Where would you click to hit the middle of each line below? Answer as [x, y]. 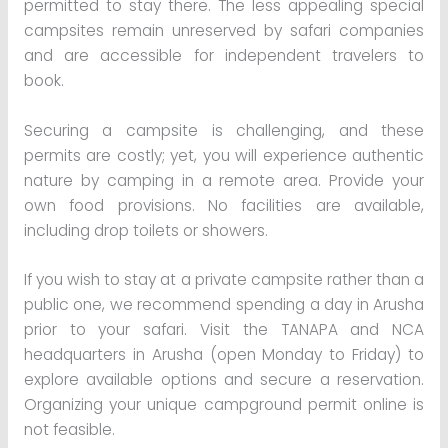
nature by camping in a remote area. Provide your [224, 180]
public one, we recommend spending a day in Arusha [224, 305]
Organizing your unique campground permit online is [224, 405]
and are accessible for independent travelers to [224, 55]
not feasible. [69, 430]
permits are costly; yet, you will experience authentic [224, 155]
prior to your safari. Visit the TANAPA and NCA [224, 330]
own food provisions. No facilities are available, [224, 205]
